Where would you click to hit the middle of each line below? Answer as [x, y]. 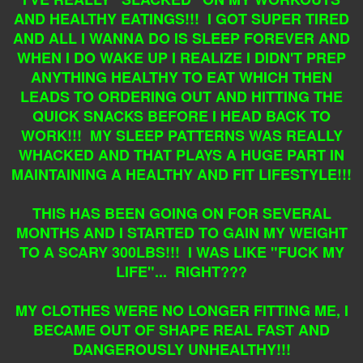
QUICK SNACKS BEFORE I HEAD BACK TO [181, 115]
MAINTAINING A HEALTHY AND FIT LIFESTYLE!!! [181, 174]
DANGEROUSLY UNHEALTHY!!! [181, 349]
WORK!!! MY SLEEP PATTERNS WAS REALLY [181, 135]
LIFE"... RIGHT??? [181, 271]
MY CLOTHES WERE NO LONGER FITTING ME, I [181, 310]
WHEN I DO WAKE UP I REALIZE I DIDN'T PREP [181, 57]
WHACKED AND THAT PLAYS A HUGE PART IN [181, 154]
